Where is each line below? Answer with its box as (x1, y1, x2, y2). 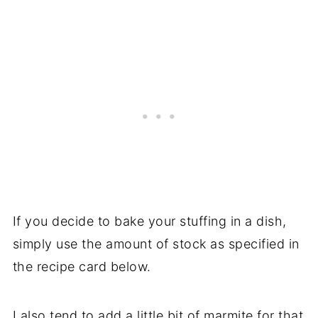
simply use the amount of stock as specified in (12, 236, 300, 252)
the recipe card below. (12, 259, 151, 275)
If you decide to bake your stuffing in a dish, (12, 214, 287, 229)
